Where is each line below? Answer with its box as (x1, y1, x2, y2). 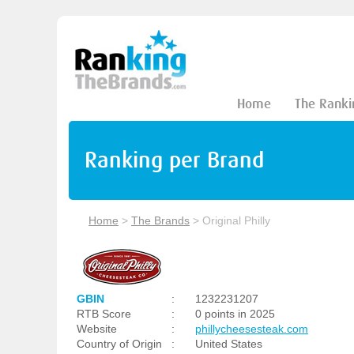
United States (195, 337, 262, 350)
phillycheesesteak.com (195, 322, 308, 335)
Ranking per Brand (85, 147, 264, 173)
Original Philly (202, 214, 270, 227)
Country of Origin (77, 337, 162, 350)
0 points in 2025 (195, 307, 275, 320)
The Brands (131, 214, 190, 227)
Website (77, 322, 117, 335)
